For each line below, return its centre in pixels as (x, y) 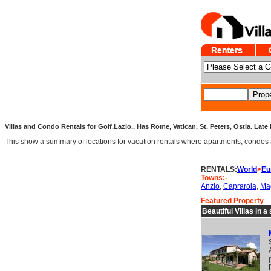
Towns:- (214, 178)
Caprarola (240, 186)
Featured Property (232, 201)
